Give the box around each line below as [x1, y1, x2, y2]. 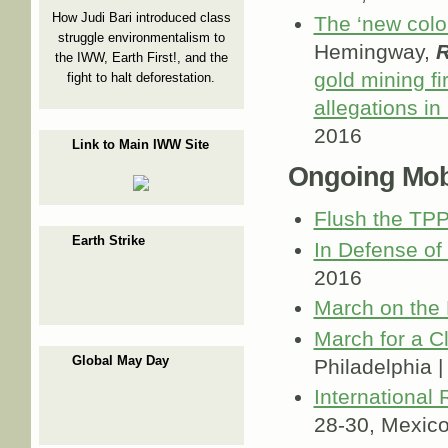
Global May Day [72, 352, 169, 368]
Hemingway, [313, 40, 436, 65]
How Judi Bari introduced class [51, 9, 231, 25]
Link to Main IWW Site [72, 136, 209, 152]
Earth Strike [72, 232, 145, 248]
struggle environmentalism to [57, 29, 225, 45]
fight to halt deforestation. [67, 69, 216, 85]
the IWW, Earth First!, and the [54, 49, 228, 65]
